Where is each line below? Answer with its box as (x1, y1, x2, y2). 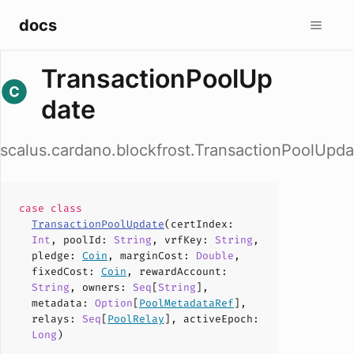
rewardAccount (139, 265, 221, 278)
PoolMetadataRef (139, 296, 234, 310)
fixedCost (32, 265, 88, 278)
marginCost (120, 249, 183, 262)
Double (196, 249, 234, 262)
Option (95, 296, 133, 310)
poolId (63, 233, 101, 247)
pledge (32, 249, 70, 262)
